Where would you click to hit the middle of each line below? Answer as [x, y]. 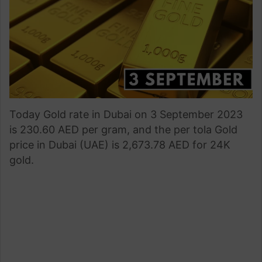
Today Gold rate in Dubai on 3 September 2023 [126, 114]
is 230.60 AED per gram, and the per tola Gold [123, 130]
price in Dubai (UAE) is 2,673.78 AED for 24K [120, 145]
